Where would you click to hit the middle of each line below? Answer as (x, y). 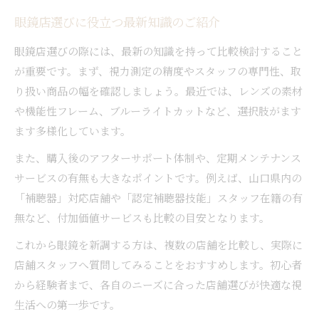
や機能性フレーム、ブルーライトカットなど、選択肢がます (158, 110)
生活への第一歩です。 (67, 304)
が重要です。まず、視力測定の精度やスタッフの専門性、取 (158, 70)
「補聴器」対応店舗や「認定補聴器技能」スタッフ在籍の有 (158, 197)
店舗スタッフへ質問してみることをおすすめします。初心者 (158, 264)
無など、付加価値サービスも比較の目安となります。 (142, 217)
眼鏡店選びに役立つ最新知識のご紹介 (117, 24)
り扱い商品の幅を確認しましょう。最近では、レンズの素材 (158, 90)
